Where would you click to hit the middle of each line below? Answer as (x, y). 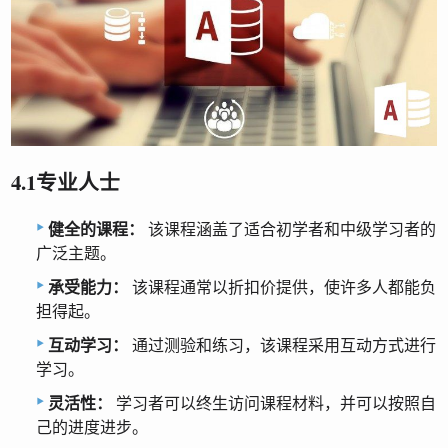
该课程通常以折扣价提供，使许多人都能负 (282, 288)
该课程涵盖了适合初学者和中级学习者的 (290, 230)
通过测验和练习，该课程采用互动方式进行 (282, 346)
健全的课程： (96, 230)
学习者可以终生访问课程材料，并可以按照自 (274, 404)
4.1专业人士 (66, 181)
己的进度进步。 (92, 428)
